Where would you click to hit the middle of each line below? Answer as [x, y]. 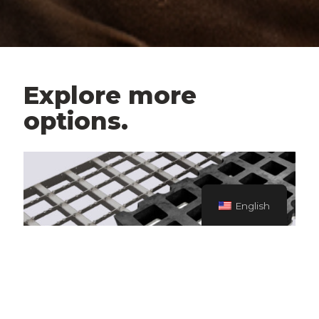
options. [76, 121]
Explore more [110, 95]
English [253, 206]
